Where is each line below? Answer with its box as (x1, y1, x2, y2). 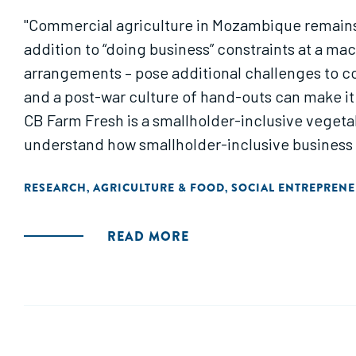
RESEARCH (24, 180, 87, 195)
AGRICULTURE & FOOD (93, 180, 225, 195)
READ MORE (107, 227, 189, 246)
